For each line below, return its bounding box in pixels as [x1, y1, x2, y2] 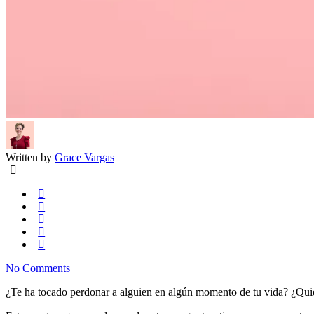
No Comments [6, 261, 70, 274]
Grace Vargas [55, 151, 114, 163]
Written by [6, 151, 52, 163]
